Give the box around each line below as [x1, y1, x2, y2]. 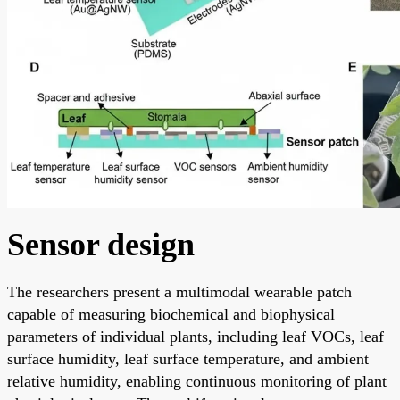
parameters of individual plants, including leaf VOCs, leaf [7, 327, 384, 346]
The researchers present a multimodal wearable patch [7, 282, 352, 301]
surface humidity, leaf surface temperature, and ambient [7, 349, 369, 368]
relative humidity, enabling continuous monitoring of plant [7, 371, 387, 390]
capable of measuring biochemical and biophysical [7, 304, 335, 323]
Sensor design [7, 226, 195, 262]
